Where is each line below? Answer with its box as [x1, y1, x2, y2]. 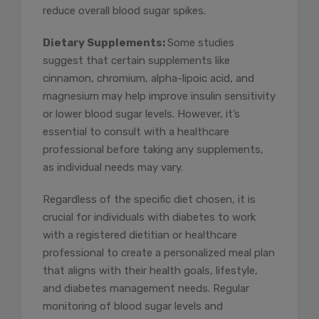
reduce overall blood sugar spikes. [43, 4, 206, 18]
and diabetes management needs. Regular [43, 282, 249, 296]
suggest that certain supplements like [43, 54, 230, 68]
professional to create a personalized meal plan [43, 246, 275, 260]
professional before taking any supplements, [43, 143, 263, 157]
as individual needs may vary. [43, 161, 183, 174]
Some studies [167, 36, 234, 50]
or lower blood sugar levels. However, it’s [43, 108, 240, 121]
